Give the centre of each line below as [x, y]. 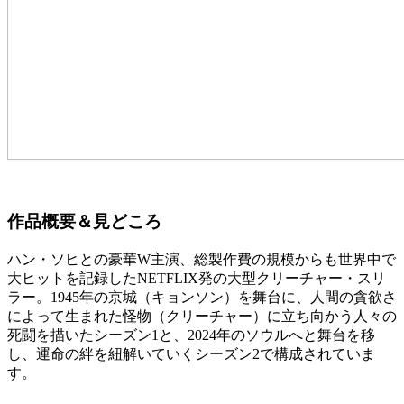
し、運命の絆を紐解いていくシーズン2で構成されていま [191, 354]
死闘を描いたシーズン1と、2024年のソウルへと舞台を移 [191, 335]
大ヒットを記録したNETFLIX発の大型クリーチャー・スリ [197, 279]
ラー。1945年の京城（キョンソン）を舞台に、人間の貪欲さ [202, 298]
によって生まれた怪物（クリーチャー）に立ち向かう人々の [202, 317]
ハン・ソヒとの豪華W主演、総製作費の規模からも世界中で [202, 260]
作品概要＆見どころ [84, 222]
